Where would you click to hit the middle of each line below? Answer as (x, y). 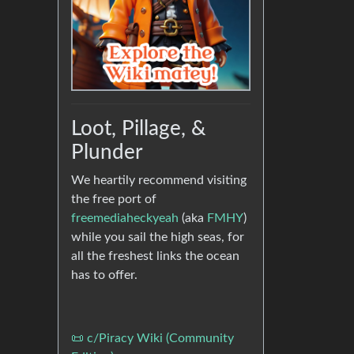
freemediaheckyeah (125, 218)
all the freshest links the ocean (155, 256)
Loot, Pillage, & (139, 129)
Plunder (107, 153)
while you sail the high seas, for (158, 237)
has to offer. (104, 275)
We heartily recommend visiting (159, 181)
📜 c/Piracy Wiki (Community (153, 339)
